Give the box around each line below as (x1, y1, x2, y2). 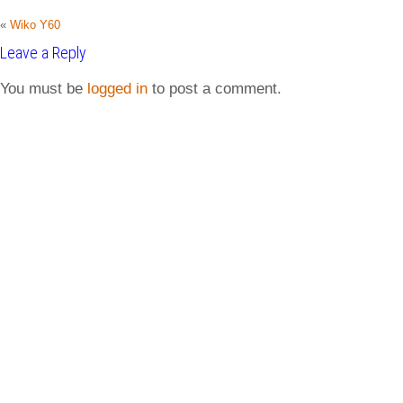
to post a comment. (148, 80, 282, 97)
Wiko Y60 (10, 18, 60, 31)
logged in (87, 80, 148, 97)
